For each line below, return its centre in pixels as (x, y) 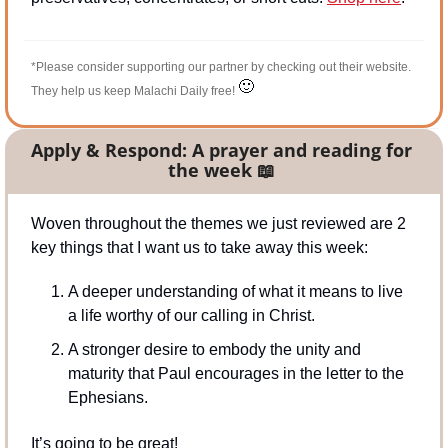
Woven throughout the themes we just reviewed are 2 (218, 223)
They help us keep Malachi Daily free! (134, 90)
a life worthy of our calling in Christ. (191, 315)
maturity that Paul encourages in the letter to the (236, 373)
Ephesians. (108, 397)
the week (212, 169)
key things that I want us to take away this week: (199, 247)
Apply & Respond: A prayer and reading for (221, 149)
